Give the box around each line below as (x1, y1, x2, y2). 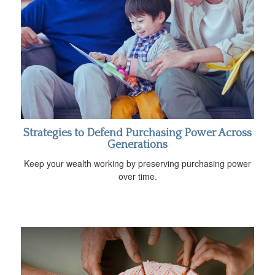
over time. (118, 169, 157, 182)
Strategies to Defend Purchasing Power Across (23, 126, 252, 139)
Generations (107, 138, 168, 151)
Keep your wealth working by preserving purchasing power (24, 157, 251, 169)
